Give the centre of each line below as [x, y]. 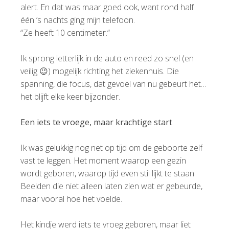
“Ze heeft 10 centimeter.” [65, 32]
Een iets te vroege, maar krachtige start [96, 122]
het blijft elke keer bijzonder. [70, 96]
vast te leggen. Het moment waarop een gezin [103, 160]
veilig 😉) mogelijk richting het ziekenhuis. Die [100, 71]
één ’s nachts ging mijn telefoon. [79, 20]
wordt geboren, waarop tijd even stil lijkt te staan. [108, 173]
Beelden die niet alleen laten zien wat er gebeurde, [111, 186]
